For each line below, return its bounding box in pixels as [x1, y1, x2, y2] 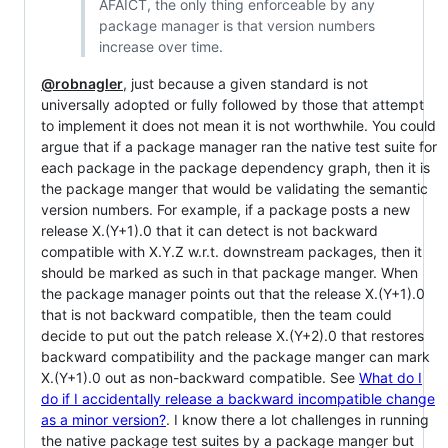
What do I [359, 369, 422, 386]
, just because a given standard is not [123, 75, 368, 92]
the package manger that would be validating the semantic [41, 180, 428, 197]
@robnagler [41, 75, 123, 92]
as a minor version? [41, 411, 166, 428]
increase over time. [98, 38, 223, 55]
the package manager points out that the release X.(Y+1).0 [41, 285, 425, 302]
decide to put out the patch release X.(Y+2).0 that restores [41, 327, 424, 344]
